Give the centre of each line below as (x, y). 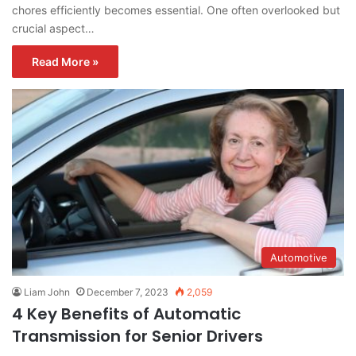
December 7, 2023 (128, 292)
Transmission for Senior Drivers (137, 337)
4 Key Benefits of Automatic (126, 314)
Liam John (47, 292)
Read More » (65, 61)
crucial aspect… (53, 28)
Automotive (299, 258)
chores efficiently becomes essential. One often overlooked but (176, 10)
